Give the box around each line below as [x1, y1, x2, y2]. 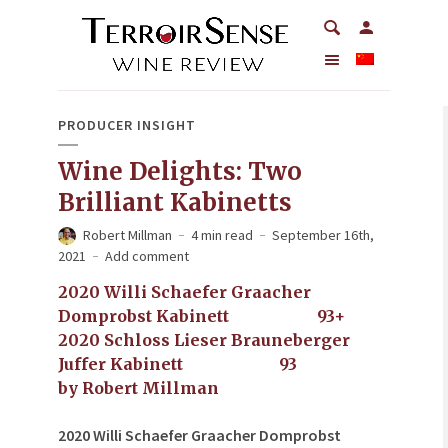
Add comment [105, 247, 189, 265]
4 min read [191, 226, 253, 244]
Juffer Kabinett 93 [58, 354, 301, 374]
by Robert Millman [58, 378, 219, 398]
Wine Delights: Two [58, 156, 302, 187]
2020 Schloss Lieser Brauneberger [58, 330, 350, 350]
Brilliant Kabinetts [58, 187, 292, 218]
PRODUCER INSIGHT [58, 116, 196, 134]
